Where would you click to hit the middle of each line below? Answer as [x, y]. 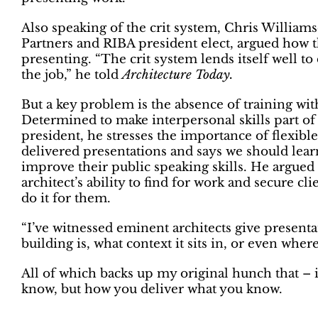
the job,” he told [72, 75]
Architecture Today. [177, 75]
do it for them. [66, 199]
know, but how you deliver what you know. [152, 290]
